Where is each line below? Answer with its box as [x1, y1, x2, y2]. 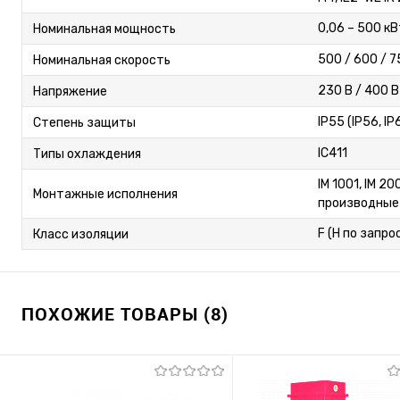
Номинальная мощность [33, 21, 176, 37]
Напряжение [33, 83, 107, 99]
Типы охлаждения [33, 146, 141, 162]
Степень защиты [33, 114, 136, 130]
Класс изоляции [33, 226, 129, 242]
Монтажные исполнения [33, 186, 178, 202]
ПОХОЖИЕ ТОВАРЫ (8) [21, 302, 229, 327]
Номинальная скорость [33, 52, 171, 68]
